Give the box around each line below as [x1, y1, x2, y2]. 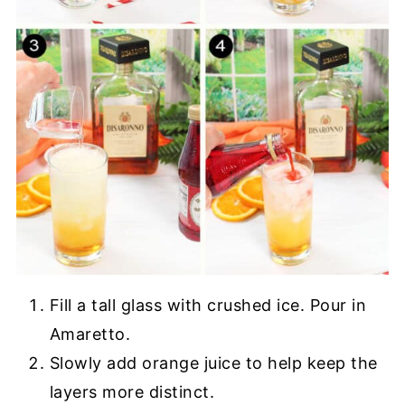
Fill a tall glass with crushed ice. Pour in [49, 295, 367, 315]
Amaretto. [49, 324, 131, 344]
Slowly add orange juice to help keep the [49, 353, 378, 372]
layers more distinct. [49, 381, 215, 401]
